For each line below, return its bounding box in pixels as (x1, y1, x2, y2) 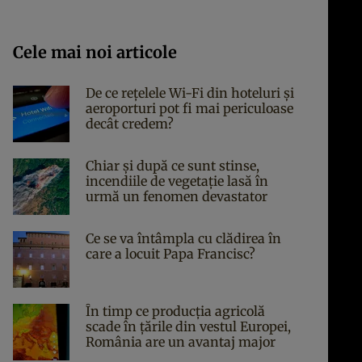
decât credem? (86, 116, 174, 132)
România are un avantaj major (86, 334, 276, 350)
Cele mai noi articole (13, 42, 177, 62)
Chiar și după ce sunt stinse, (86, 158, 259, 174)
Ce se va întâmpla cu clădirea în (86, 230, 281, 246)
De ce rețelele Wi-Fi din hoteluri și (86, 85, 294, 101)
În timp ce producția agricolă (86, 303, 265, 319)
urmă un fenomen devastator (86, 188, 267, 204)
